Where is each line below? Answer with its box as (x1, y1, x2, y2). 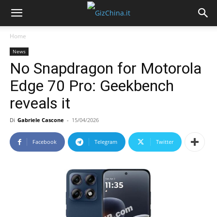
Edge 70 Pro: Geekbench (10, 77, 174, 95)
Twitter (156, 138, 173, 145)
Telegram (94, 138, 117, 145)
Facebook (32, 138, 57, 145)
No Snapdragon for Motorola (10, 59, 201, 77)
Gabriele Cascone (17, 116, 64, 124)
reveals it (10, 94, 70, 112)
